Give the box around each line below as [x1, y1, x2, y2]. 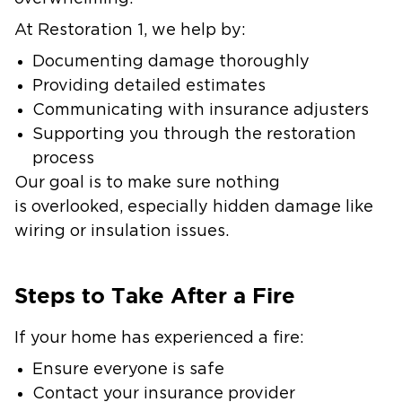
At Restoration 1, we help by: [14, 22, 250, 39]
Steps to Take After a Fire [14, 284, 301, 308]
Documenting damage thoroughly [32, 54, 319, 70]
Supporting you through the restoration [32, 127, 356, 143]
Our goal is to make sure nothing [14, 175, 280, 191]
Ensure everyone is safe [32, 362, 233, 378]
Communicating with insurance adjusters [32, 102, 378, 118]
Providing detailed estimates [32, 78, 275, 94]
